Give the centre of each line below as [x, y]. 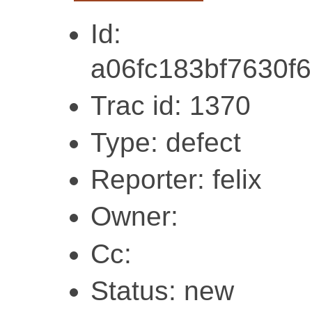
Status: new [162, 290]
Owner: [134, 217]
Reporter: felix [176, 180]
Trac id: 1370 [171, 105]
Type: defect [166, 142]
